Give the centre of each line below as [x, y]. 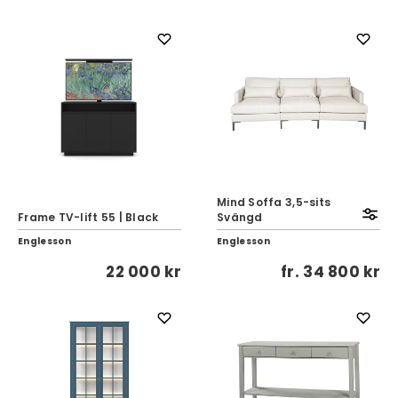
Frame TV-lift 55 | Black [88, 217]
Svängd [240, 217]
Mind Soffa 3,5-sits [274, 202]
